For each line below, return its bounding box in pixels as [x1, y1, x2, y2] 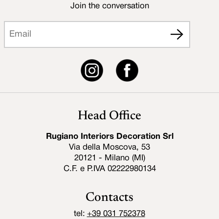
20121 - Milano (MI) [74, 154, 145, 162]
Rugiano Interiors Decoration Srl [45, 132, 174, 140]
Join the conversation [70, 2, 149, 10]
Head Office [78, 109, 141, 123]
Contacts [86, 191, 133, 204]
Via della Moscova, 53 [69, 143, 150, 151]
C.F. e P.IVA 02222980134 [63, 165, 156, 173]
